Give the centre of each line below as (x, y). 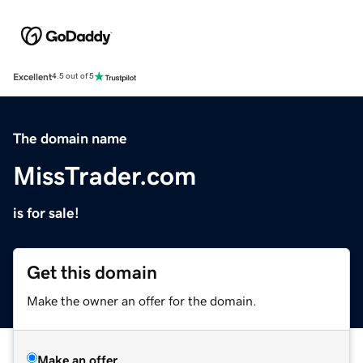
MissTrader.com (105, 175)
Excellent (32, 77)
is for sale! (46, 213)
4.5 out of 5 (73, 77)
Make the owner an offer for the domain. (142, 300)
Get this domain (92, 272)
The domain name (70, 138)
